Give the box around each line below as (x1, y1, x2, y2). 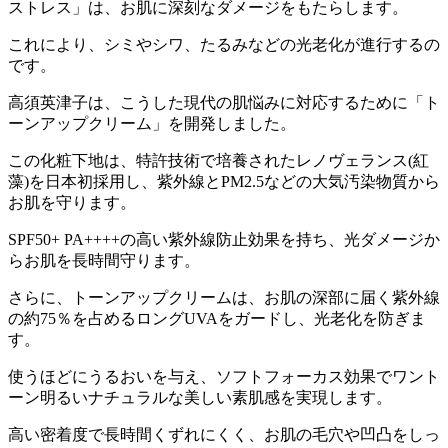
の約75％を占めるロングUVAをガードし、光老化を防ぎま (8, 310, 426, 328)
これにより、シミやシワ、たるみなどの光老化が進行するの (8, 36, 440, 54)
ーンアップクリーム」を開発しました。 (8, 115, 296, 133)
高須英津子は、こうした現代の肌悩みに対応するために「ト (8, 94, 440, 112)
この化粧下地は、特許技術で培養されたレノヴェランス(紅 (8, 152, 429, 170)
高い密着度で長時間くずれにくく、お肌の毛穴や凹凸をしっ (8, 426, 440, 444)
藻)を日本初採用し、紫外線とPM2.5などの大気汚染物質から (8, 173, 440, 191)
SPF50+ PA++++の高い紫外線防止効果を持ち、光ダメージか (8, 231, 440, 249)
